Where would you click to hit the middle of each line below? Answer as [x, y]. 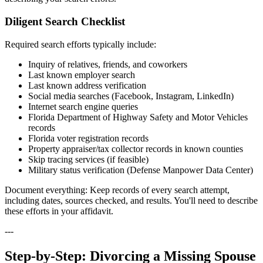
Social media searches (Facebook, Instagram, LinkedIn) [131, 96]
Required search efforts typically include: [80, 44]
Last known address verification [87, 85]
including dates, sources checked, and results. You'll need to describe [131, 200]
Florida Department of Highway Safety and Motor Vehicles [138, 117]
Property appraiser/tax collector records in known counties [136, 149]
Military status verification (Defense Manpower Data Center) [141, 170]
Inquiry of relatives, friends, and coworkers [108, 64]
